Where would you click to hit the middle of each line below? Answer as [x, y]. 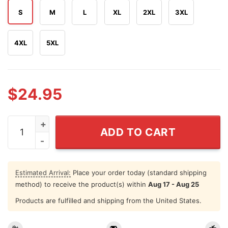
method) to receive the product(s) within [82, 184]
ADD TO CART [138, 132]
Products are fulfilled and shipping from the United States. [108, 200]
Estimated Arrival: [43, 172]
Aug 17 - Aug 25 [174, 184]
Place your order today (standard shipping [139, 172]
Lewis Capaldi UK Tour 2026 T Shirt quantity [95, 122]
